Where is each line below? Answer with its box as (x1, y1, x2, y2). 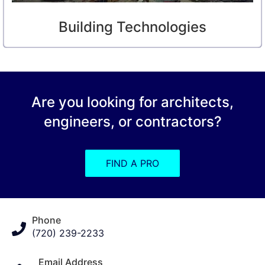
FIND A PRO (106, 157, 159, 170)
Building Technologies (59, 18, 206, 36)
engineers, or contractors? (43, 113, 222, 131)
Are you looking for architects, (31, 93, 234, 111)
